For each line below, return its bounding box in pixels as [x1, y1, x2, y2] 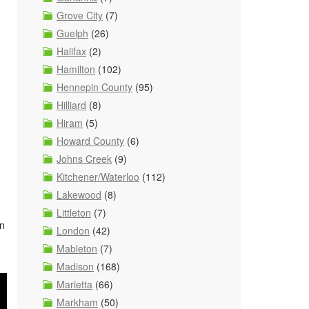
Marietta [57, 277, 92, 291]
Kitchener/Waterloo [57, 170, 139, 183]
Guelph [57, 26, 88, 40]
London [57, 223, 90, 237]
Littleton [57, 206, 91, 219]
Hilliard [57, 98, 86, 112]
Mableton [57, 241, 97, 255]
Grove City [57, 8, 103, 22]
